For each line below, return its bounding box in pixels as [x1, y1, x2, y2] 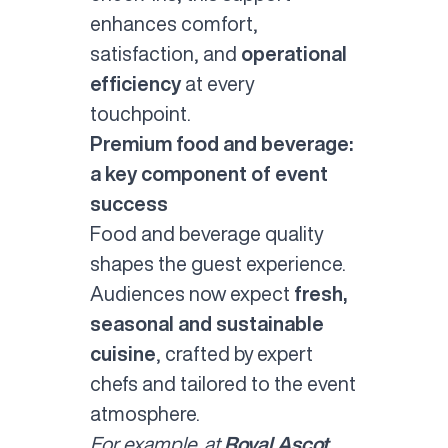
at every [180, 73, 254, 93]
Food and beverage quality [89, 223, 323, 243]
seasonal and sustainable [89, 313, 324, 333]
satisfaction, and [89, 43, 241, 63]
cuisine [89, 343, 156, 363]
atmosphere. [89, 403, 200, 423]
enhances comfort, [89, 13, 258, 33]
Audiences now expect [89, 283, 294, 303]
